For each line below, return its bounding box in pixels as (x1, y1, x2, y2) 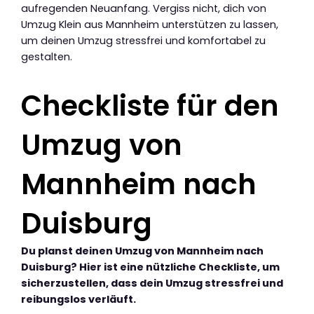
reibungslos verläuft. (21, 292, 136, 306)
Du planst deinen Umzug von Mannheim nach (21, 243, 264, 258)
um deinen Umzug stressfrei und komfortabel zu (21, 33, 266, 48)
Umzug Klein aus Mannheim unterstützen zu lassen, (21, 17, 278, 32)
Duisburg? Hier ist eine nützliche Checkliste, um (21, 259, 280, 274)
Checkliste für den (21, 86, 279, 125)
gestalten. (21, 49, 72, 64)
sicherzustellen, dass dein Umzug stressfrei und (21, 275, 283, 290)
